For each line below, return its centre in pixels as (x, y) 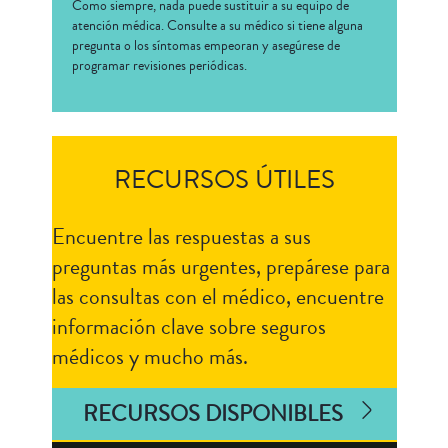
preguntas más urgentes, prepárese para (220, 266)
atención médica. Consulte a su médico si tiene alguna (217, 25)
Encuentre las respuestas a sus (181, 236)
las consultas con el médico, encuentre (217, 296)
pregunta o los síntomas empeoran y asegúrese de (205, 45)
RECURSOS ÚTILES (224, 179)
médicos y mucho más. (149, 356)
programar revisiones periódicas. (159, 65)
